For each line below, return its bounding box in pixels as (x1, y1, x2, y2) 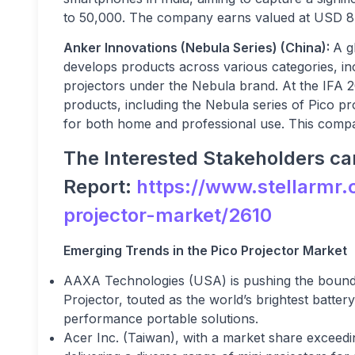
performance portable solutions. (63, 311, 262, 327)
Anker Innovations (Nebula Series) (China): (63, 40, 333, 56)
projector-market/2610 (63, 204, 272, 227)
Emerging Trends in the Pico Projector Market (63, 242, 347, 259)
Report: (63, 175, 136, 199)
